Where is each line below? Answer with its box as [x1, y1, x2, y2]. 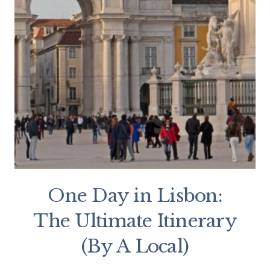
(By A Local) [81, 235, 189, 258]
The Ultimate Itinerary [33, 210, 237, 233]
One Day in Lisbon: [48, 184, 222, 207]
